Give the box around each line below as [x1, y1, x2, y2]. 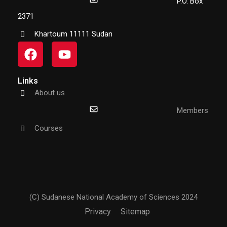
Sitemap [121, 207, 150, 216]
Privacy [85, 207, 111, 216]
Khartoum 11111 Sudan [34, 29, 112, 39]
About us [34, 88, 65, 97]
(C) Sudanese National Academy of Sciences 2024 [29, 193, 198, 202]
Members [177, 106, 208, 115]
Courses [34, 124, 63, 133]
